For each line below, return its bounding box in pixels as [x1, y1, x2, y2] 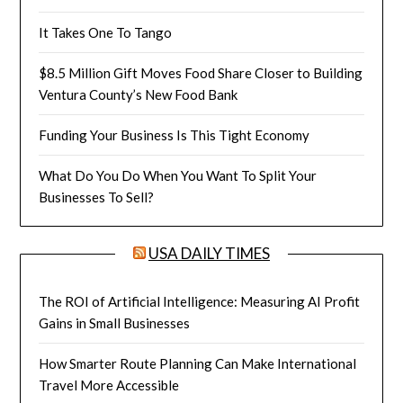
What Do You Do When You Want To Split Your [39, 167, 318, 184]
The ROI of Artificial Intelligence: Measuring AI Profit [39, 293, 361, 310]
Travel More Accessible [39, 377, 180, 394]
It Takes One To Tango [39, 24, 173, 41]
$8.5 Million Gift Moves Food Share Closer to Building [39, 65, 363, 82]
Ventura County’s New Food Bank [39, 86, 238, 103]
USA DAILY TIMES [148, 244, 270, 264]
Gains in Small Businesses [39, 315, 191, 332]
